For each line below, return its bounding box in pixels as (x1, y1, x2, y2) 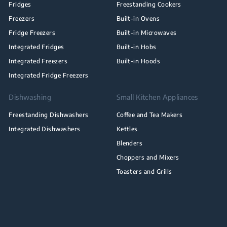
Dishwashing (9, 92, 52, 101)
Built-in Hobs (116, 43, 157, 51)
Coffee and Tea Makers (116, 110, 183, 119)
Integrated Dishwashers (9, 125, 81, 133)
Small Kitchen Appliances (116, 92, 198, 101)
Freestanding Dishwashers (9, 110, 89, 119)
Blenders (116, 139, 143, 147)
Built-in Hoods (116, 57, 161, 65)
